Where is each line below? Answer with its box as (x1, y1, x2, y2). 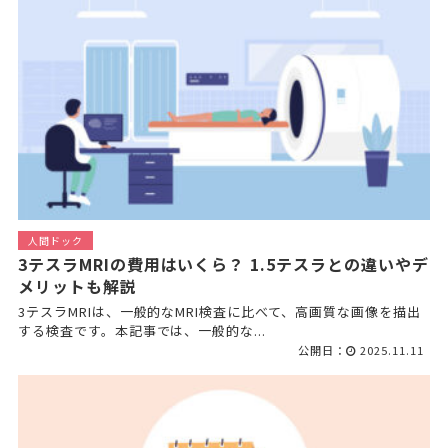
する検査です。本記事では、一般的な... (17, 320, 267, 340)
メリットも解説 (17, 273, 137, 298)
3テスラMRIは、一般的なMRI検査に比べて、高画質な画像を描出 (17, 301, 421, 321)
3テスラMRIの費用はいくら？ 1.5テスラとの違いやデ (17, 251, 429, 276)
